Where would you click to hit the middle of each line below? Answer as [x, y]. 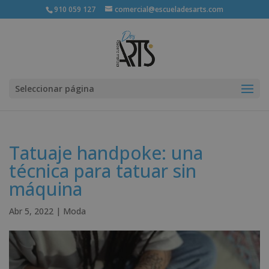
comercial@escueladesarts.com [169, 9]
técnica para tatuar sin [103, 171]
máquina [46, 189]
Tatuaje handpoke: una [106, 153]
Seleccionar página [55, 89]
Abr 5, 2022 [31, 211]
